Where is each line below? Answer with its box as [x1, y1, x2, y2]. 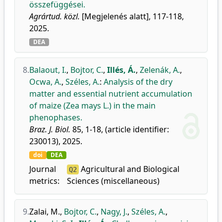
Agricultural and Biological [79, 164, 180, 174]
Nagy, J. [101, 206, 127, 217]
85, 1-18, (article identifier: [70, 124, 169, 135]
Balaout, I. [29, 64, 66, 75]
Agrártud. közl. [29, 11, 80, 22]
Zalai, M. [29, 206, 60, 217]
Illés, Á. [107, 64, 136, 75]
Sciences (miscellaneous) [67, 175, 160, 186]
